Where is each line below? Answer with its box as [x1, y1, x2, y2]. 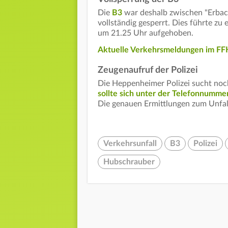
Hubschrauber [103, 158, 155, 166]
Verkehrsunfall [103, 139, 157, 148]
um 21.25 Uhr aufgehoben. [98, 29, 193, 38]
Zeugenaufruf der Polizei [98, 66, 198, 75]
